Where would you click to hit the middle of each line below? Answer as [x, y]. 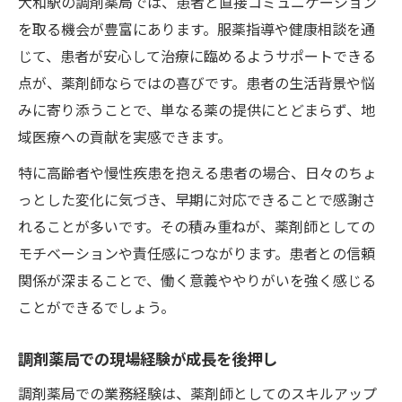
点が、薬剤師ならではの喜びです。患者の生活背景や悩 [197, 82]
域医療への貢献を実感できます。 [125, 136]
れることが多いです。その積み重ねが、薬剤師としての [197, 226]
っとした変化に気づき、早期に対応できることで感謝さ [197, 199]
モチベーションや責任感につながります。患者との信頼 [197, 253]
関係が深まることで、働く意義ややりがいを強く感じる [197, 280]
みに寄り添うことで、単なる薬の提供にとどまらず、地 [197, 109]
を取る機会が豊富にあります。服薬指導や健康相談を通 [197, 28]
